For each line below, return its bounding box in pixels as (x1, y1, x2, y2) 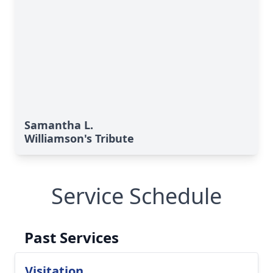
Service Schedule (51, 181, 222, 211)
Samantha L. (24, 118, 93, 132)
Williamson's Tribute (24, 131, 134, 146)
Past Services (24, 227, 119, 247)
